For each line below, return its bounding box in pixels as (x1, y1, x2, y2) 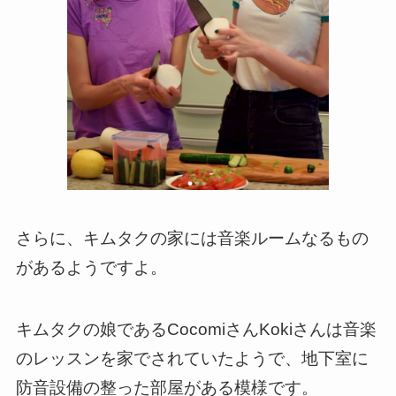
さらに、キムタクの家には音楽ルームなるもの (15, 228, 369, 247)
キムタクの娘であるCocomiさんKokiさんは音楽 (15, 320, 377, 339)
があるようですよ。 (15, 257, 167, 277)
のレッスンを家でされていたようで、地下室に (15, 349, 369, 369)
